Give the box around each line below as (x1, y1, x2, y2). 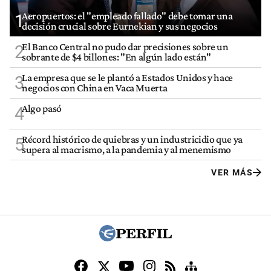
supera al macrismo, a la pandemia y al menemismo (22, 143, 232, 156)
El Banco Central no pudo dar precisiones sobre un (22, 41, 229, 53)
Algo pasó (22, 102, 62, 115)
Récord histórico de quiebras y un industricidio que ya (22, 133, 243, 146)
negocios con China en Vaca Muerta (22, 82, 168, 94)
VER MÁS (211, 168, 253, 178)
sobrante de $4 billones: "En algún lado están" (22, 51, 211, 64)
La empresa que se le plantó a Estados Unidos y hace (22, 71, 233, 84)
